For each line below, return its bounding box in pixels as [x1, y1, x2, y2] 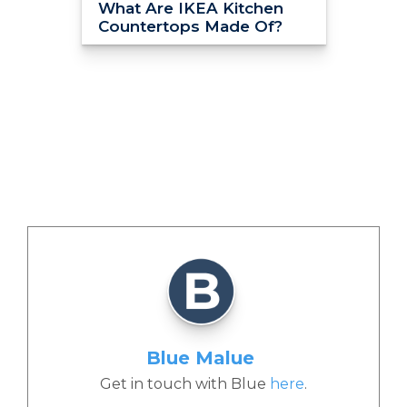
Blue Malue [146, 347, 254, 370]
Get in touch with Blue [100, 375, 270, 393]
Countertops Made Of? [97, 17, 283, 36]
